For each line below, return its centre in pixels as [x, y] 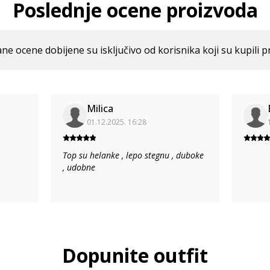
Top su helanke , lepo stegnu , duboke [133, 155]
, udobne [79, 167]
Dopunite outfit [135, 255]
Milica [100, 108]
